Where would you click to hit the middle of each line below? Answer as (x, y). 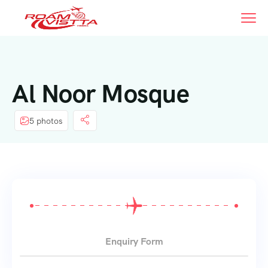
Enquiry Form (134, 241)
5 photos (46, 121)
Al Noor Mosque (100, 94)
